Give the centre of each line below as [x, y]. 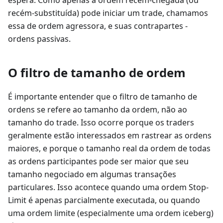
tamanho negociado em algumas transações [92, 174]
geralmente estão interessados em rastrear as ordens [110, 135]
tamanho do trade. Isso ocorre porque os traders [101, 122]
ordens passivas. [39, 39]
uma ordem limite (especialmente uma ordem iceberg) [111, 213]
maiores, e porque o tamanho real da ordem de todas [109, 148]
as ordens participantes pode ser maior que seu [98, 161]
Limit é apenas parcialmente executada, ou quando [104, 200]
